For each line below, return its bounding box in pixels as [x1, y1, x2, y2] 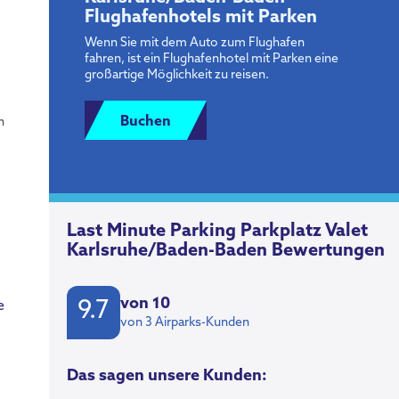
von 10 [120, 295, 170, 313]
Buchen [120, 114, 171, 129]
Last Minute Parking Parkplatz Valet [67, 222, 368, 240]
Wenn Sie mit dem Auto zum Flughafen [85, 36, 305, 50]
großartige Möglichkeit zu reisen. [85, 68, 269, 82]
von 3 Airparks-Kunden [120, 315, 249, 330]
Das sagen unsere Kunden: [67, 367, 267, 385]
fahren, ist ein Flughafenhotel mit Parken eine [85, 52, 338, 66]
